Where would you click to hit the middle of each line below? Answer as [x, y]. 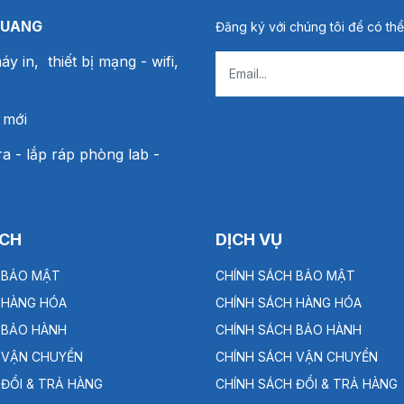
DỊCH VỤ [249, 240]
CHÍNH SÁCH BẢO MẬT [285, 276]
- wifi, [160, 62]
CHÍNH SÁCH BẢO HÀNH [289, 330]
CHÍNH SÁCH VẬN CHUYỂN [297, 357]
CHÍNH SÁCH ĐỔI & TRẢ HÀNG [307, 384]
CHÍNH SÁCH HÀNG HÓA [289, 303]
